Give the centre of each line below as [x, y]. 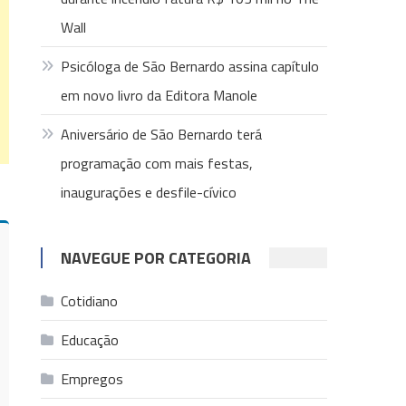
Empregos [92, 379]
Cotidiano [90, 301]
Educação [90, 340]
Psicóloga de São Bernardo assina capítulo [190, 66]
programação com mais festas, [157, 163]
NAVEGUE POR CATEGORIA [156, 258]
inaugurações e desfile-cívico [149, 192]
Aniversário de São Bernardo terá [162, 134]
